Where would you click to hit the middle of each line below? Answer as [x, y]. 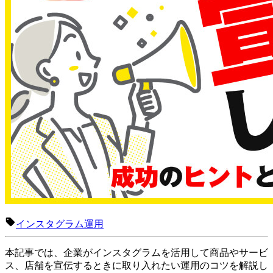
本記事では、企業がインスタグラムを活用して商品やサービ [136, 252]
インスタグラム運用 [60, 224]
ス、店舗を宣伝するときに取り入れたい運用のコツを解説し [136, 265]
